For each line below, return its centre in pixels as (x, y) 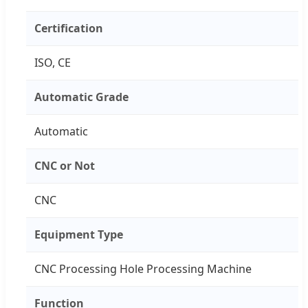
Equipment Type (79, 234)
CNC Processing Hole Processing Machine (143, 268)
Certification (69, 28)
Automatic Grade (81, 97)
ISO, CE (53, 62)
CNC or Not (65, 165)
